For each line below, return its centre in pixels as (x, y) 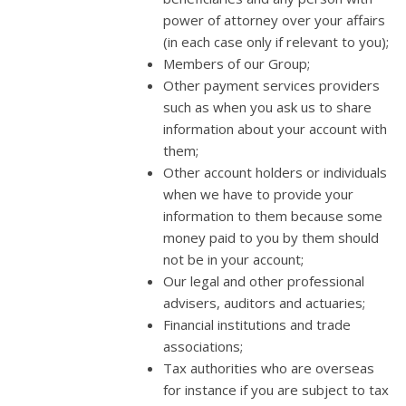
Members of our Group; (237, 63)
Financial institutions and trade (257, 324)
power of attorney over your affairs (274, 19)
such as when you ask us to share (267, 106)
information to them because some (273, 215)
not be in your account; (233, 259)
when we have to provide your (258, 193)
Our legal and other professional (264, 280)
